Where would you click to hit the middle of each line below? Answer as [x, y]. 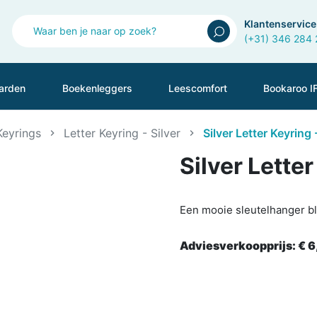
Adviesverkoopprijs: [239, 245]
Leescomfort [197, 88]
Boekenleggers [97, 88]
